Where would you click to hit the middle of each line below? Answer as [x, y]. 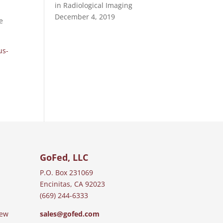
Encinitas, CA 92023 [73, 184]
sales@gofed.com [70, 214]
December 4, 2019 [85, 17]
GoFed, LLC [64, 157]
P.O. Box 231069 [67, 172]
